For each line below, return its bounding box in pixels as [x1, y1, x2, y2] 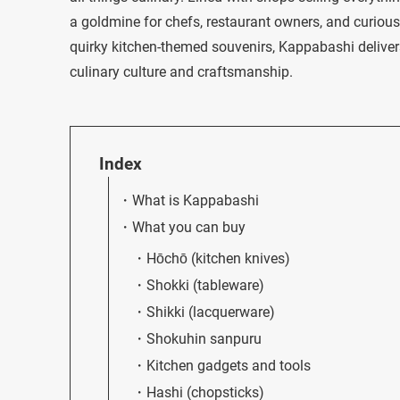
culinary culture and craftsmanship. [70, 62, 293, 80]
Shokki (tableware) [146, 276, 264, 294]
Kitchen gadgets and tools [146, 356, 311, 374]
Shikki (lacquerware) [146, 303, 275, 321]
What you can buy [132, 218, 246, 236]
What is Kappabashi [132, 191, 259, 209]
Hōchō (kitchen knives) [146, 249, 290, 267]
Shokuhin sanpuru [146, 329, 262, 347]
